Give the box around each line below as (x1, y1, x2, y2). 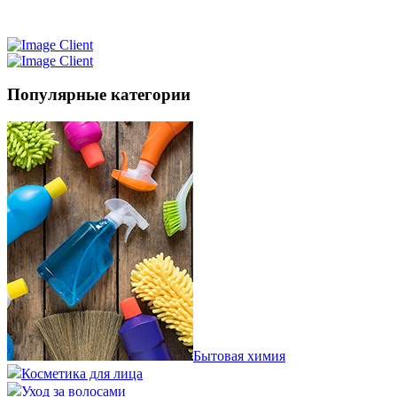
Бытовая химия (193, 347, 285, 363)
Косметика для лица (21, 365, 143, 381)
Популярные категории (7, 85, 191, 105)
